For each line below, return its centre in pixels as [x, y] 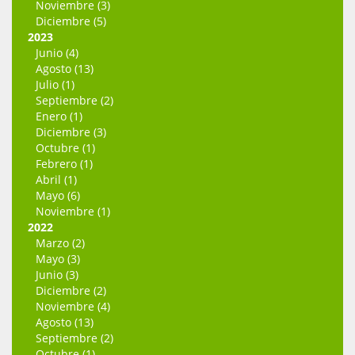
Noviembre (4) [73, 307]
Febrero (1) [64, 164]
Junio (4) [57, 53]
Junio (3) [57, 275]
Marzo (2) [60, 243]
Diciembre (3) [71, 132]
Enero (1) [59, 116]
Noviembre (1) [73, 212]
